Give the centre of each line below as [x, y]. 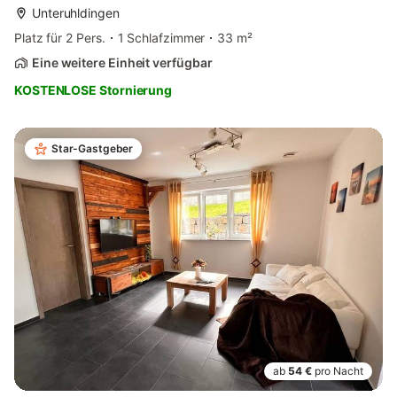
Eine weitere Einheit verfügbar [122, 62]
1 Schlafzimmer [161, 37]
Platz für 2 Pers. [60, 37]
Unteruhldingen [76, 12]
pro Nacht [339, 370]
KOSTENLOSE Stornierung [93, 90]
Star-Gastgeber [93, 148]
